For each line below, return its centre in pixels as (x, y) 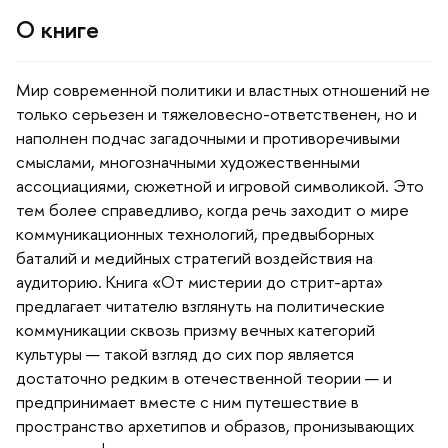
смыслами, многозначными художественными (188, 161)
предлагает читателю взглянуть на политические (200, 305)
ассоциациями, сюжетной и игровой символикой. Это (220, 185)
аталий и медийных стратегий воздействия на (194, 257)
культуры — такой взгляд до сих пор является (185, 353)
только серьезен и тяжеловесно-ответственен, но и (216, 113)
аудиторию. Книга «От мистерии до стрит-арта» (199, 281)
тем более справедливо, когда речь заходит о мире (212, 209)
